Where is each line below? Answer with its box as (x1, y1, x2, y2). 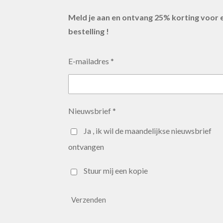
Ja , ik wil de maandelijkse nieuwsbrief (83, 125, 212, 135)
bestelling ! (68, 26, 109, 36)
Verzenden (71, 195, 106, 204)
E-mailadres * (68, 56, 114, 66)
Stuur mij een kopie (83, 166, 148, 176)
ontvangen (68, 141, 104, 151)
